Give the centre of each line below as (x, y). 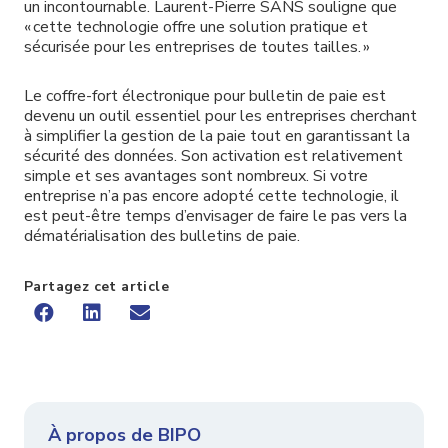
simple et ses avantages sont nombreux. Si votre (196, 176)
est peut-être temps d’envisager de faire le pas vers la (215, 216)
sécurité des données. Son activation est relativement (213, 156)
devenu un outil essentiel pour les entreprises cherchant (220, 116)
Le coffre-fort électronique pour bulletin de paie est (205, 96)
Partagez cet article (96, 287)
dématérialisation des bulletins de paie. (162, 236)
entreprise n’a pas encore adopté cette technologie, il (211, 196)
